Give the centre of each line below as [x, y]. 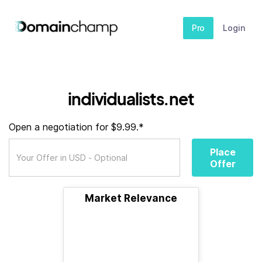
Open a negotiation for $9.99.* [76, 127]
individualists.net [131, 99]
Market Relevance [131, 198]
